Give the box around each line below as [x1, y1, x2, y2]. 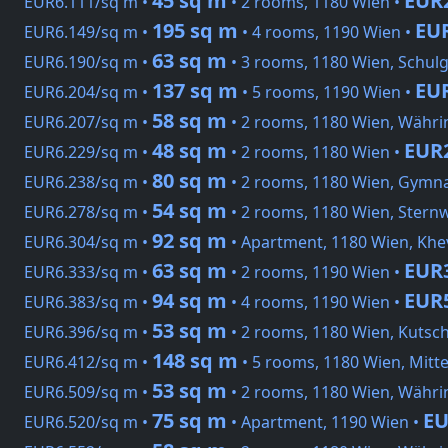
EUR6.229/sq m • [24, 141, 152, 164]
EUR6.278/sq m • [24, 201, 152, 224]
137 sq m [152, 77, 238, 105]
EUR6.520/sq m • [24, 411, 152, 434]
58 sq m [152, 107, 227, 135]
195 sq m [152, 17, 238, 45]
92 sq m [152, 227, 227, 255]
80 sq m [152, 167, 227, 195]
